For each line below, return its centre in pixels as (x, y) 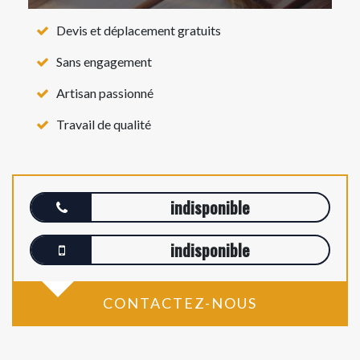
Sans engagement (104, 61)
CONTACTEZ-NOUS (180, 303)
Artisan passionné (105, 93)
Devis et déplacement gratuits (139, 30)
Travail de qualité (104, 124)
